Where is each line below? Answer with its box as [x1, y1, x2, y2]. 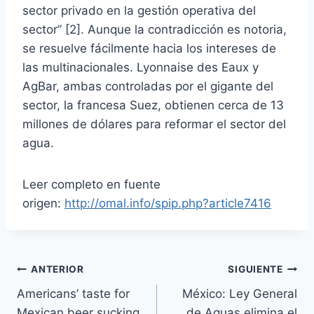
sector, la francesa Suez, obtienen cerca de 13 [22, 97, 284, 112]
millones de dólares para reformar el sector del [22, 116, 286, 131]
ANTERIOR [31, 264, 84, 275]
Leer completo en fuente [22, 177, 161, 191]
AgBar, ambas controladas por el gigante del [22, 78, 273, 93]
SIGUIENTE [228, 264, 283, 275]
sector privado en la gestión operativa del [22, 3, 256, 18]
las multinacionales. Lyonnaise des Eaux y [22, 60, 259, 74]
